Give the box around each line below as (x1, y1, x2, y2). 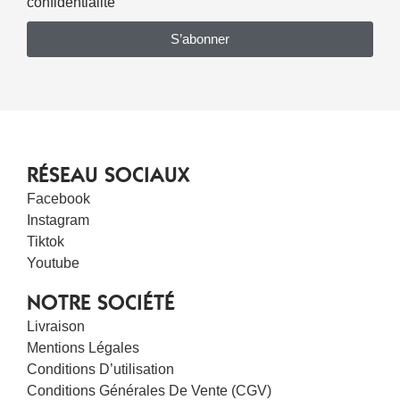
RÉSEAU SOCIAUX (27, 162, 189, 187)
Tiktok (27, 233, 64, 249)
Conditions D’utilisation (27, 361, 174, 377)
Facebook (27, 190, 90, 206)
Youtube (27, 254, 79, 271)
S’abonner (171, 31, 229, 47)
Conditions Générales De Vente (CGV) (27, 382, 271, 398)
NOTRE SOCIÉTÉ (27, 289, 175, 315)
